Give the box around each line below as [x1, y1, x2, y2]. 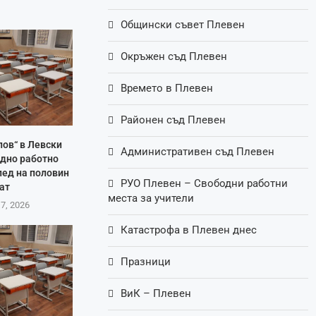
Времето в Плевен [121, 82, 214, 95]
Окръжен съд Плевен [121, 50, 228, 63]
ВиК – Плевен [121, 287, 192, 300]
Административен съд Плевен [121, 145, 275, 159]
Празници [121, 255, 171, 269]
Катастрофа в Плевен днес [121, 224, 257, 237]
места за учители [108, 192, 195, 205]
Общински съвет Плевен [121, 18, 245, 32]
